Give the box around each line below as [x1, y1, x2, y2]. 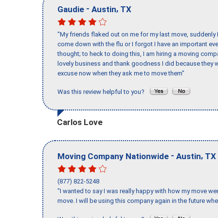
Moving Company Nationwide [57, 151, 169, 161]
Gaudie [57, 4, 84, 14]
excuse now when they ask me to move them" [57, 70, 184, 77]
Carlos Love [57, 117, 103, 127]
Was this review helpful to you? [57, 88, 149, 96]
